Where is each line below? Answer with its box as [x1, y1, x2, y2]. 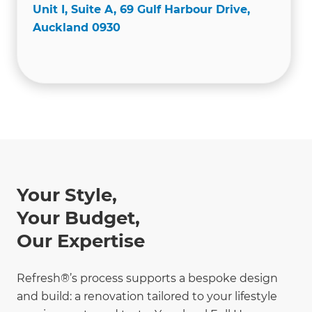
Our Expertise [17, 229, 145, 252]
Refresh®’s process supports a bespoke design [17, 271, 278, 285]
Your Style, [17, 183, 117, 206]
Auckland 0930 [33, 20, 120, 34]
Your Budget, [17, 206, 140, 229]
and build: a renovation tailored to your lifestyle [17, 289, 277, 303]
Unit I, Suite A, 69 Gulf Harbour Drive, [33, 2, 250, 16]
